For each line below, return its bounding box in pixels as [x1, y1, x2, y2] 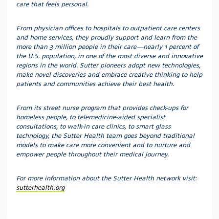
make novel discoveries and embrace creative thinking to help [16, 69, 202, 78]
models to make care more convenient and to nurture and [16, 140, 190, 149]
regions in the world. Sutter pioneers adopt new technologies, [16, 60, 200, 69]
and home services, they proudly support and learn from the [16, 32, 197, 41]
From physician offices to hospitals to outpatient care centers [16, 23, 200, 32]
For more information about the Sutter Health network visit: [16, 173, 197, 182]
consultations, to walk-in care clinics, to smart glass [16, 121, 171, 130]
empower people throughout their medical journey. [16, 149, 169, 158]
